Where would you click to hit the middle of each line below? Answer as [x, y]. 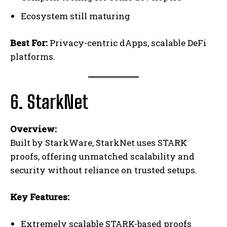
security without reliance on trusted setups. [104, 170]
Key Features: [40, 197]
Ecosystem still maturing [75, 16]
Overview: [33, 129]
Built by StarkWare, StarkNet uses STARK [99, 143]
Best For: [29, 43]
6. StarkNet [49, 102]
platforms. [33, 57]
